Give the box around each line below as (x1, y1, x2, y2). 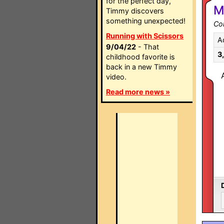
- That (136, 42, 159, 51)
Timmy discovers (106, 6, 164, 15)
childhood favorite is (106, 52, 175, 61)
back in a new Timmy (106, 62, 177, 71)
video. (106, 72, 126, 81)
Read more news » (106, 87, 170, 96)
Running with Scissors (106, 31, 183, 40)
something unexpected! (106, 16, 185, 25)
